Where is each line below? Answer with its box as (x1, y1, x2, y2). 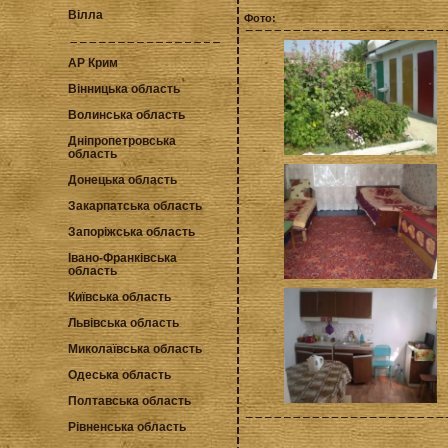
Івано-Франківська (68, 251, 177, 265)
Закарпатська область (68, 199, 202, 213)
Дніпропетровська (68, 134, 176, 148)
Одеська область (68, 368, 171, 382)
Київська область (68, 290, 171, 304)
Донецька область (68, 173, 177, 187)
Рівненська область (68, 420, 186, 434)
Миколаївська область (68, 342, 202, 356)
